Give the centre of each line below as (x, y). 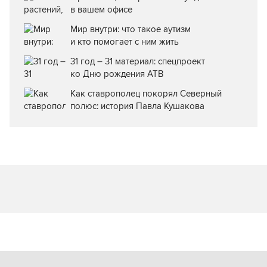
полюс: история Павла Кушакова (137, 106)
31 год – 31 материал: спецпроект (138, 61)
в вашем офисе (101, 9)
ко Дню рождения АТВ (117, 74)
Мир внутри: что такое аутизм (131, 29)
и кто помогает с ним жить (125, 41)
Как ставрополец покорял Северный (146, 93)
